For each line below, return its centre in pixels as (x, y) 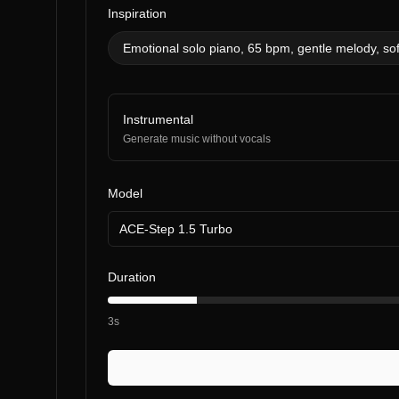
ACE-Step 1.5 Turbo (176, 229)
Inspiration (137, 13)
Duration (132, 277)
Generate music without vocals (197, 139)
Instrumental (158, 119)
